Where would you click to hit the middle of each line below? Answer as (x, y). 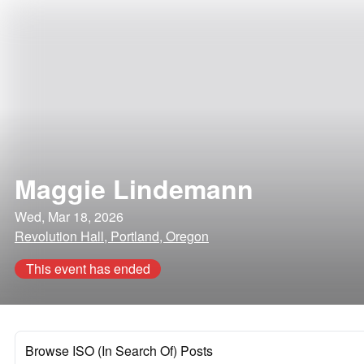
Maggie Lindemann (134, 188)
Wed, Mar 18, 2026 (69, 217)
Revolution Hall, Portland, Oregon (112, 236)
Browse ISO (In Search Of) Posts (119, 351)
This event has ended (88, 269)
